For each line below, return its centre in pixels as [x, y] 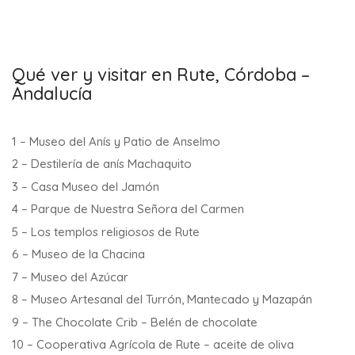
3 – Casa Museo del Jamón [86, 186]
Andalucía [52, 93]
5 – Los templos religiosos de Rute [106, 231]
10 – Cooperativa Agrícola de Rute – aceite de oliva [153, 345]
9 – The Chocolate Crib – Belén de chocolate [135, 322]
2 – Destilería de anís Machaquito [102, 164]
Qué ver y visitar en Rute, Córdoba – [161, 74]
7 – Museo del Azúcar [70, 277]
